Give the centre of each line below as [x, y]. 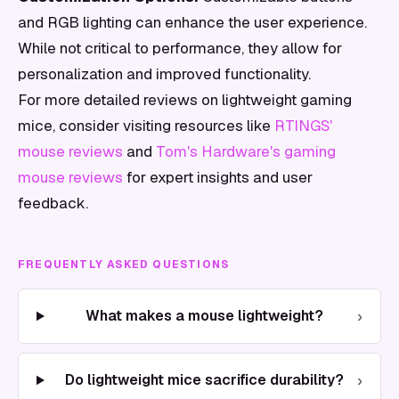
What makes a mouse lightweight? [204, 316]
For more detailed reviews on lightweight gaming [185, 100]
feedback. [53, 203]
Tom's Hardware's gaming [246, 151]
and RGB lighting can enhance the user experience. [192, 22]
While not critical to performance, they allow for [180, 48]
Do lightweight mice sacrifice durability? [204, 380]
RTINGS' [303, 126]
